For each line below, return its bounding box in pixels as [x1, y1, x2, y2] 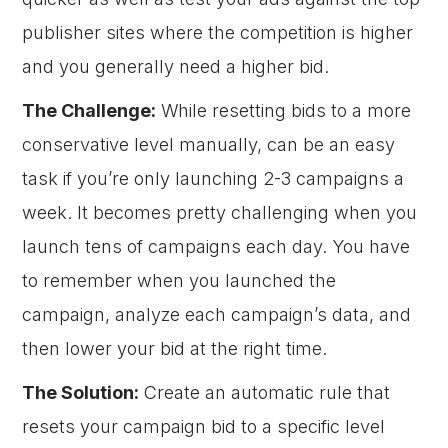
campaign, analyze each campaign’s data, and [22, 304, 412, 325]
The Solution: [22, 382, 140, 403]
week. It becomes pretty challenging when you [22, 202, 418, 223]
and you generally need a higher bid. [22, 56, 330, 77]
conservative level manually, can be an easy [22, 134, 396, 155]
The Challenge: [22, 100, 157, 121]
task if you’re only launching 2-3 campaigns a [22, 168, 405, 189]
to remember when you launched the [22, 270, 337, 291]
